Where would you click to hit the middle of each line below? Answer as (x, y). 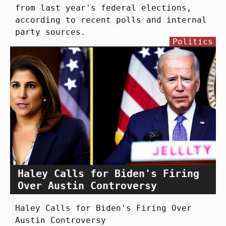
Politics (193, 42)
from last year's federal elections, (103, 8)
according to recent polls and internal (111, 20)
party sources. (50, 32)
